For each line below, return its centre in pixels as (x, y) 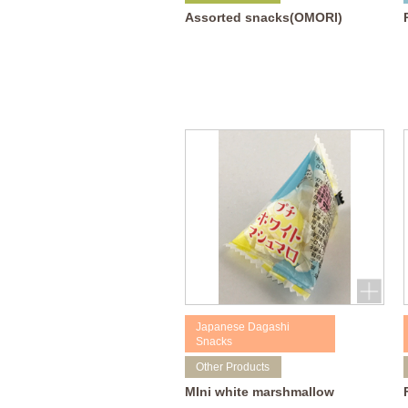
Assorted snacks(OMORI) (263, 18)
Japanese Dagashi (243, 326)
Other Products (233, 367)
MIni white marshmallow (259, 392)
